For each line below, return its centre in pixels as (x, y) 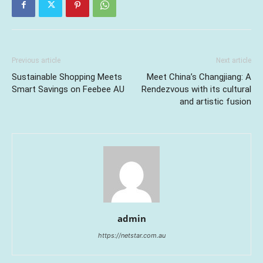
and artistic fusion (215, 101)
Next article (234, 60)
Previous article (36, 60)
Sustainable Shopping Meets (67, 77)
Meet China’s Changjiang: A (199, 77)
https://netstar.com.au (131, 235)
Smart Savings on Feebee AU (68, 89)
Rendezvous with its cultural (196, 89)
